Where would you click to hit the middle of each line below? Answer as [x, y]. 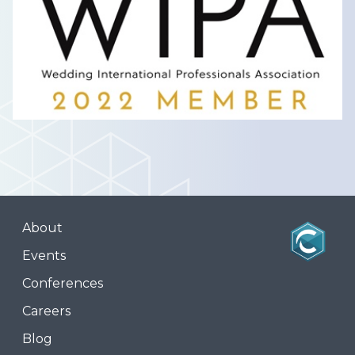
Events [44, 256]
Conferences [63, 284]
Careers [46, 311]
